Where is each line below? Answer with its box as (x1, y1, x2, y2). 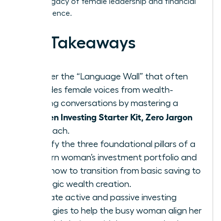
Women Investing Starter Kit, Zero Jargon (28, 110, 192, 122)
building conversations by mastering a (28, 98, 178, 108)
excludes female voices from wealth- (28, 85, 173, 94)
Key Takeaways (18, 34, 136, 51)
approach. (28, 126, 70, 135)
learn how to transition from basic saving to (28, 166, 201, 175)
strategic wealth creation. (28, 179, 131, 188)
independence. (18, 9, 72, 17)
